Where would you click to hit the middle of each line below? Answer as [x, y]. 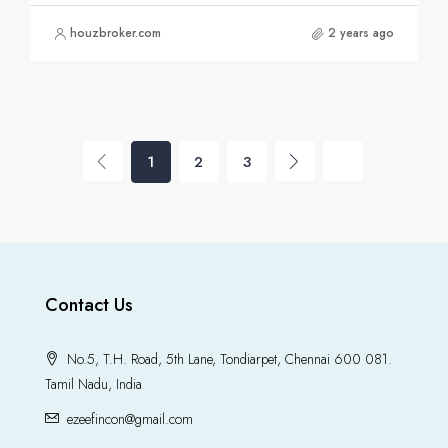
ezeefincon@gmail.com [130, 419]
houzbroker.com [115, 33]
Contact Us [89, 305]
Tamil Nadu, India [93, 384]
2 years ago [361, 33]
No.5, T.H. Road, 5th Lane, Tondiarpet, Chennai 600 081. [227, 359]
